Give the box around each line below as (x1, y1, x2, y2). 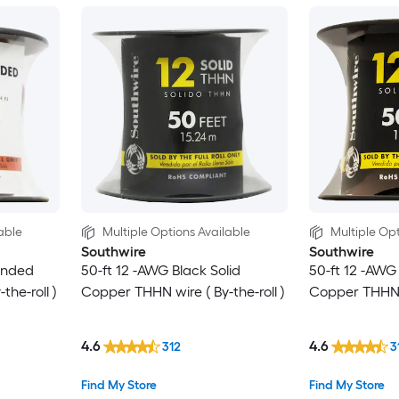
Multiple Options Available (102, 224, 250, 240)
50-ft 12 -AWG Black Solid (80, 261, 240, 279)
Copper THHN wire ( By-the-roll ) (80, 282, 285, 300)
